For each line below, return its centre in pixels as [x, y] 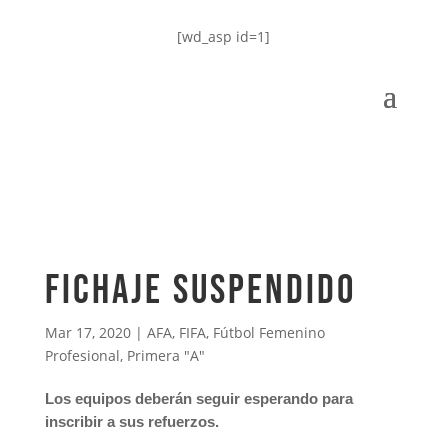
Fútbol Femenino [268, 332]
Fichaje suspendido [200, 290]
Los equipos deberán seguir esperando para [198, 398]
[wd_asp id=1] [224, 36]
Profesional [82, 355]
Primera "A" [165, 355]
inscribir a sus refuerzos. [131, 421]
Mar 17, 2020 [87, 332]
